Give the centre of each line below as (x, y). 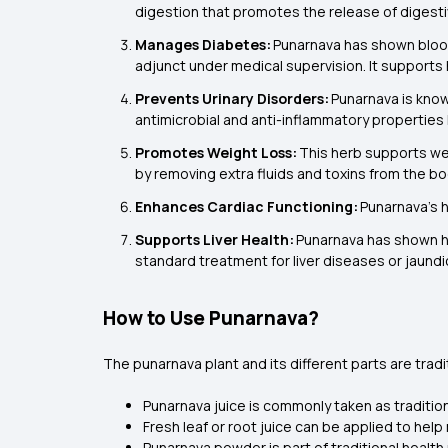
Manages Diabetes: (204, 44)
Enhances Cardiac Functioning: (247, 206)
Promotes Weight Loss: (217, 152)
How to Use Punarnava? (211, 318)
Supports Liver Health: (215, 239)
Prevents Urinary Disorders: (233, 98)
